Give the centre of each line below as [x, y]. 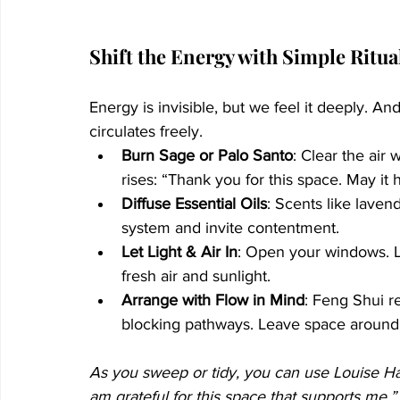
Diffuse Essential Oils [194, 203]
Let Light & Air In [179, 251]
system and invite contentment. [230, 227]
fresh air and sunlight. [196, 275]
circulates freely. [146, 131]
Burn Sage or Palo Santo [207, 155]
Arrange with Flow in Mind [213, 300]
